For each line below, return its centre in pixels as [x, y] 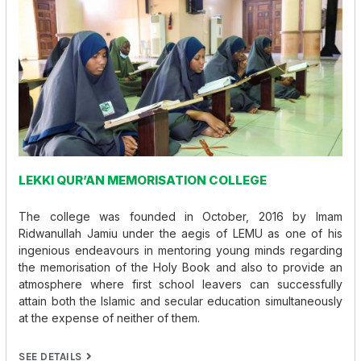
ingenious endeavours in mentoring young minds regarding [180, 250]
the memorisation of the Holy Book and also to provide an [180, 267]
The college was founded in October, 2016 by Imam [180, 216]
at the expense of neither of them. [110, 317]
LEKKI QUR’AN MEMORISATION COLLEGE [143, 180]
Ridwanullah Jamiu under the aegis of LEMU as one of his [180, 233]
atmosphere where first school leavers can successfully [180, 284]
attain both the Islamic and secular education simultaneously [180, 301]
